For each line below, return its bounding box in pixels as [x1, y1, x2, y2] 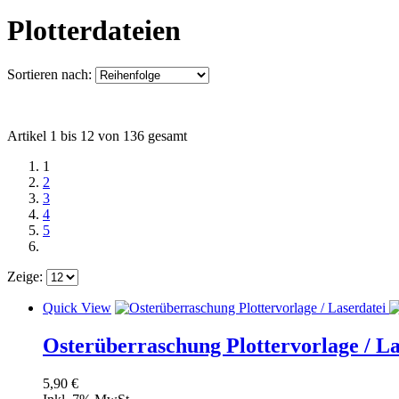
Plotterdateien [7, 14, 181, 47]
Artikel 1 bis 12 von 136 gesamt [7, 127, 187, 143]
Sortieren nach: [7, 66, 92, 82]
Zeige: [7, 268, 43, 284]
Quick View [43, 299, 111, 315]
